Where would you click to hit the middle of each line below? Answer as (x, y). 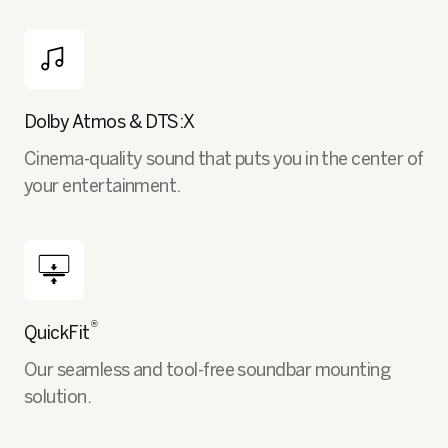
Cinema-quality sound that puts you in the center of (224, 158)
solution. (58, 396)
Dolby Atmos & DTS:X (109, 121)
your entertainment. (102, 185)
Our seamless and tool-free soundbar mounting (207, 369)
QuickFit (57, 332)
